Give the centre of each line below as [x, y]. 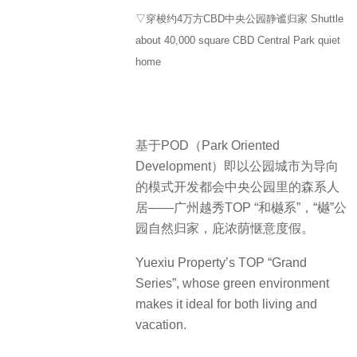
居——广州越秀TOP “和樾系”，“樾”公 [241, 208]
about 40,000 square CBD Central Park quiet [238, 41]
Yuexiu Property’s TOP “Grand [221, 262]
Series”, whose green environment [232, 283]
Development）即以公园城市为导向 [237, 167]
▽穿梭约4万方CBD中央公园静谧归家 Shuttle [239, 19]
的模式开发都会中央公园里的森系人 [237, 187]
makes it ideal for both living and [226, 304]
